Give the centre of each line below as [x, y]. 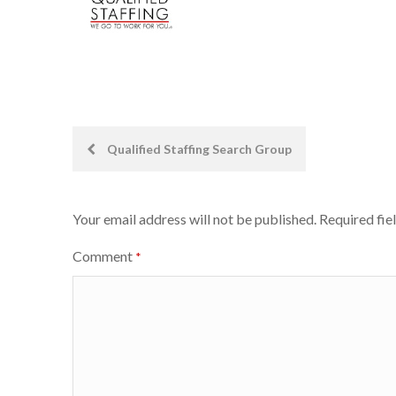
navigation [128, 189]
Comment [104, 256]
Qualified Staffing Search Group [198, 149]
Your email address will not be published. [194, 219]
